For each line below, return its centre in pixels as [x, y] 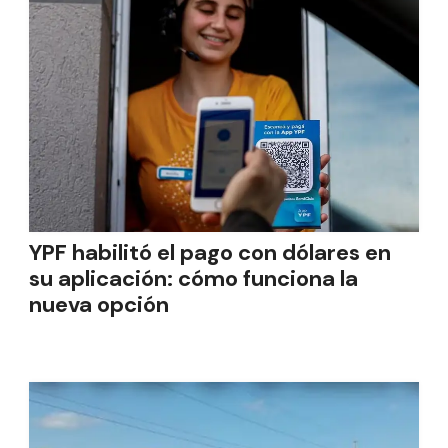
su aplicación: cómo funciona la [193, 278]
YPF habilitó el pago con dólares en [210, 252]
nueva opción [99, 304]
